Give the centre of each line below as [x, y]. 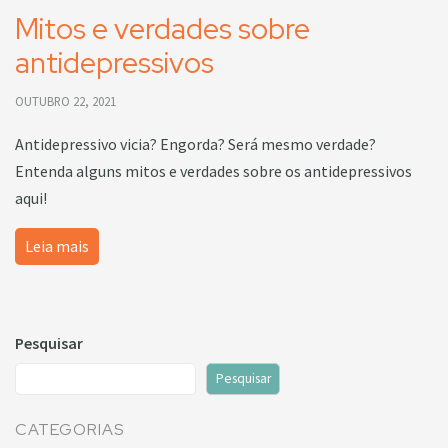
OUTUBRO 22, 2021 [65, 101]
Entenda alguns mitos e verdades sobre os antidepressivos [213, 171]
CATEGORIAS [69, 430]
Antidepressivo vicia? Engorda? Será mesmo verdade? [195, 144]
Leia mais [57, 246]
